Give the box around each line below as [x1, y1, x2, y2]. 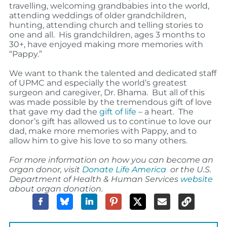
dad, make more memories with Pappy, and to [9, 126, 197, 136]
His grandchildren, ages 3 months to [58, 30, 205, 40]
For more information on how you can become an [9, 155, 213, 165]
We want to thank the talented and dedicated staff [9, 68, 216, 79]
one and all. [9, 30, 55, 40]
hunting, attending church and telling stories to [9, 20, 203, 30]
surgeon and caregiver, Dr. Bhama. [9, 88, 148, 98]
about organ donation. [9, 184, 105, 194]
